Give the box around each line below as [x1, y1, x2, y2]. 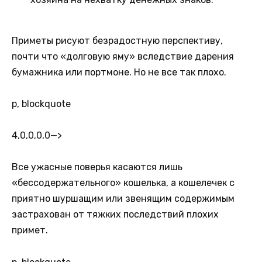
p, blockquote [12, 98, 71, 110]
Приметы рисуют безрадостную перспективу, [12, 35, 223, 46]
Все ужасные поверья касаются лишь [12, 161, 182, 173]
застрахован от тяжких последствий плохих [12, 209, 219, 220]
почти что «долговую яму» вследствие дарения [12, 50, 234, 62]
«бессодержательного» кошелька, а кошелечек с [12, 177, 235, 189]
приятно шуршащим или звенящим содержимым [12, 193, 235, 205]
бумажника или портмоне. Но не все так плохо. [12, 66, 226, 78]
